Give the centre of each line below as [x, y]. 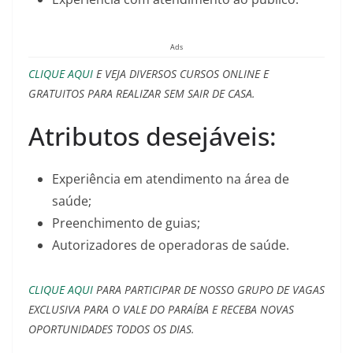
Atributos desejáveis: [152, 136]
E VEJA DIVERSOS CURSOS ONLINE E [181, 74]
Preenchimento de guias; [126, 223]
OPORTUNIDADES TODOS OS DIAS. [111, 329]
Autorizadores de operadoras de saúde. [171, 245]
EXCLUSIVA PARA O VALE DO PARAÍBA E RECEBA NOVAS [161, 309]
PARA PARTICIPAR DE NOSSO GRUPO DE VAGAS [209, 290]
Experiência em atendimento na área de [171, 179]
